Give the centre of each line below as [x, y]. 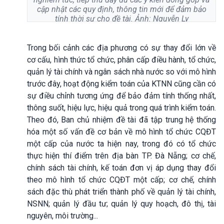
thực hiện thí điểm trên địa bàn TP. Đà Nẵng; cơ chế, [121, 155]
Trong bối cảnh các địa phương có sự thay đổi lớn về [121, 47]
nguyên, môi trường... [62, 215]
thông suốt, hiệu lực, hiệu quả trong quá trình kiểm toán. [121, 107]
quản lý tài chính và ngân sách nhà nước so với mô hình [121, 71]
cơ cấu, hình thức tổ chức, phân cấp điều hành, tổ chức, [121, 59]
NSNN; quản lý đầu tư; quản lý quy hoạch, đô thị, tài [121, 203]
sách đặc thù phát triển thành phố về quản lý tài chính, [121, 191]
